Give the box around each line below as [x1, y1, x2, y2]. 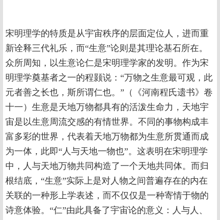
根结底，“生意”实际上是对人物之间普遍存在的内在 [5, 176, 208, 186]
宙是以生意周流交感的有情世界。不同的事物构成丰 [5, 117, 209, 127]
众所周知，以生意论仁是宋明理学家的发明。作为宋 [5, 58, 209, 68]
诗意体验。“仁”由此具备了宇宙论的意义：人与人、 [5, 205, 208, 215]
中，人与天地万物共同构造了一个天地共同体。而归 [5, 161, 209, 171]
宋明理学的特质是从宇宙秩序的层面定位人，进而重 [5, 28, 209, 38]
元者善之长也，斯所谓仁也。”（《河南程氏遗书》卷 [5, 87, 213, 97]
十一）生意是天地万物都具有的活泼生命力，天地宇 [5, 102, 209, 112]
